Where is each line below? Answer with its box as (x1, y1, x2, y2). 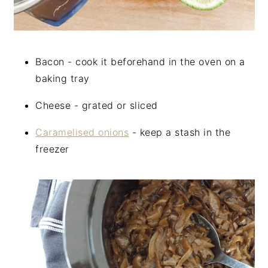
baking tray (35, 72, 90, 84)
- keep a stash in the (129, 126, 231, 138)
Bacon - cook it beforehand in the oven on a (35, 55, 245, 68)
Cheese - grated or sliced (35, 99, 158, 111)
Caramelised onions (35, 126, 129, 138)
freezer (35, 142, 69, 155)
